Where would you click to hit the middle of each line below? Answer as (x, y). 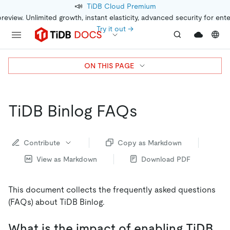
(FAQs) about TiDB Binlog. (56, 202)
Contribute (42, 142)
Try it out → (115, 29)
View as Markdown (67, 159)
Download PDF (166, 159)
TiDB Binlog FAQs (73, 111)
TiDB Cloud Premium (121, 6)
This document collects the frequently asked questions (112, 189)
